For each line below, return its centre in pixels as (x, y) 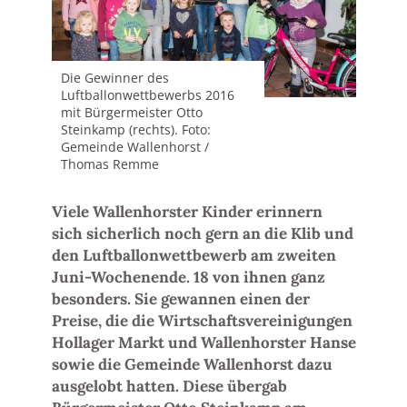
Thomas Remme (109, 164)
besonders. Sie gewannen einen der (180, 298)
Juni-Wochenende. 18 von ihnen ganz (188, 277)
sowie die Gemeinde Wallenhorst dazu (192, 364)
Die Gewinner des (114, 78)
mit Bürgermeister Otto (131, 112)
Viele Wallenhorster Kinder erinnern (187, 211)
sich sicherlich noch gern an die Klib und (202, 233)
